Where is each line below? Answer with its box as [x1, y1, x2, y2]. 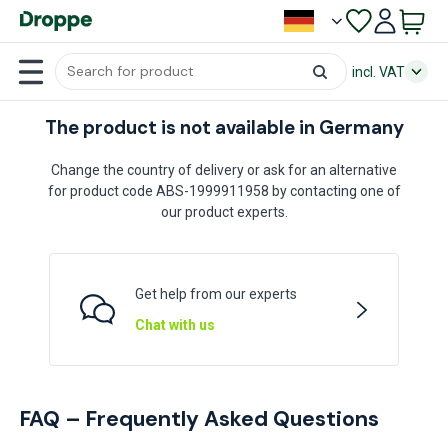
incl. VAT [352, 63, 405, 80]
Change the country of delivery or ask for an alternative [51, 162, 397, 178]
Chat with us [135, 317, 215, 333]
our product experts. [160, 204, 288, 220]
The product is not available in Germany [44, 116, 404, 140]
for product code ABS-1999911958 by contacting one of [47, 183, 401, 199]
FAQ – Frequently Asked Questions [20, 405, 379, 433]
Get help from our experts [135, 286, 297, 302]
